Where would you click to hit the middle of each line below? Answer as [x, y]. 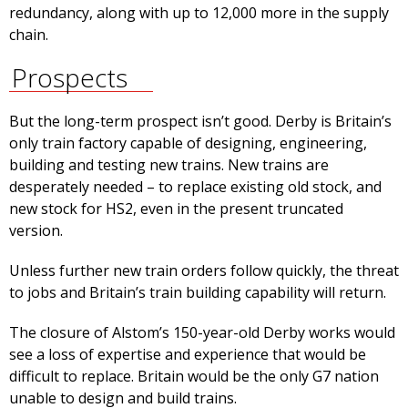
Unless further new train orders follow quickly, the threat [204, 271]
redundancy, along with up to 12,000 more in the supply [199, 13]
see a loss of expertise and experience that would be [188, 355]
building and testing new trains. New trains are [169, 165]
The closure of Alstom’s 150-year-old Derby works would [202, 333]
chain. [29, 35]
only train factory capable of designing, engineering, [188, 143]
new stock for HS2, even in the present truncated [176, 209]
